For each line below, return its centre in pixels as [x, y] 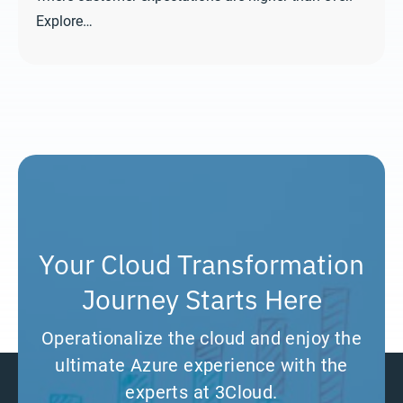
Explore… [64, 20]
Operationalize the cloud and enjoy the [201, 337]
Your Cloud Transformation [201, 262]
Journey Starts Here [201, 297]
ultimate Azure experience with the [201, 364]
